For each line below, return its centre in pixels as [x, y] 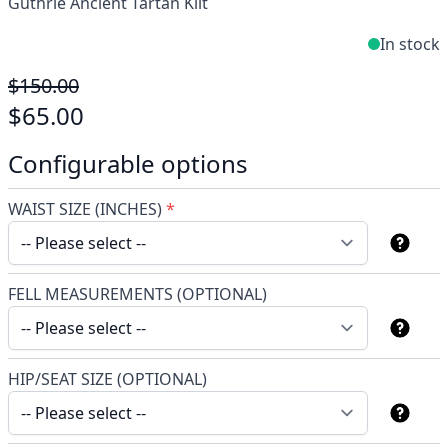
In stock [410, 44]
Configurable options [128, 163]
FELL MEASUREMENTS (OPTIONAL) [137, 294]
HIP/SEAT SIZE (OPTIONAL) [107, 379]
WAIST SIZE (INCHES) [85, 209]
